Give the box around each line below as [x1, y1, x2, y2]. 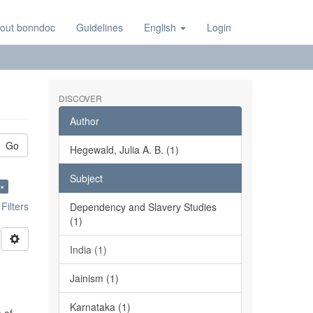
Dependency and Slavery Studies [69, 200, 217, 214]
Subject [69, 171, 103, 185]
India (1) [69, 242, 107, 256]
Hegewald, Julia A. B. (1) [69, 143, 179, 156]
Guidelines [76, 20, 123, 34]
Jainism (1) [69, 271, 119, 285]
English [144, 20, 179, 34]
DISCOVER [58, 92, 102, 104]
